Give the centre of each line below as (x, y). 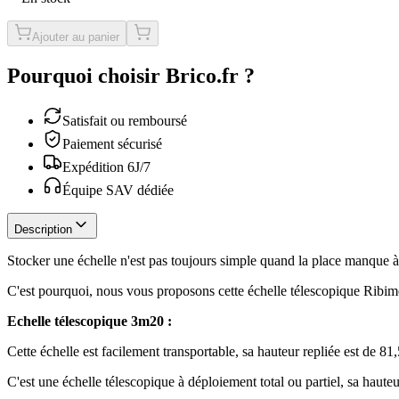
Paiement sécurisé (112, 143)
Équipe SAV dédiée (118, 190)
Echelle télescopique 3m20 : (90, 321)
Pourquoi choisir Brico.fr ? (131, 75)
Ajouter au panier (76, 37)
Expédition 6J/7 (106, 167)
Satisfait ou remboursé (125, 120)
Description (43, 229)
